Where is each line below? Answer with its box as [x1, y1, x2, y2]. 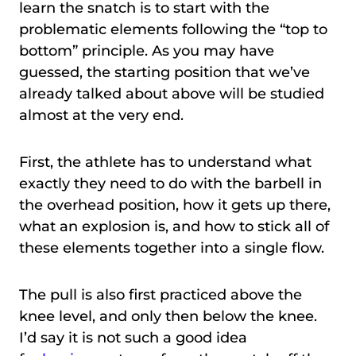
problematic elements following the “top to [19, 20, 327, 38]
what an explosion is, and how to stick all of [19, 217, 329, 235]
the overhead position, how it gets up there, [19, 195, 331, 214]
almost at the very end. [19, 106, 184, 124]
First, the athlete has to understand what [19, 153, 311, 171]
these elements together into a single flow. [19, 238, 324, 257]
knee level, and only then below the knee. [19, 307, 317, 325]
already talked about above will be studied [19, 84, 324, 103]
